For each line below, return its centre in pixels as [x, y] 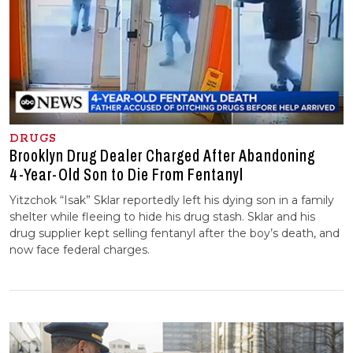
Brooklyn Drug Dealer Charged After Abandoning [162, 156]
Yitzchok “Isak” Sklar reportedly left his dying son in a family [172, 201]
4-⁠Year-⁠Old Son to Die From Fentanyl [126, 175]
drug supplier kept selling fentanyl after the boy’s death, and [175, 234]
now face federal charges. [80, 250]
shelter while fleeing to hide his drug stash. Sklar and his [162, 217]
